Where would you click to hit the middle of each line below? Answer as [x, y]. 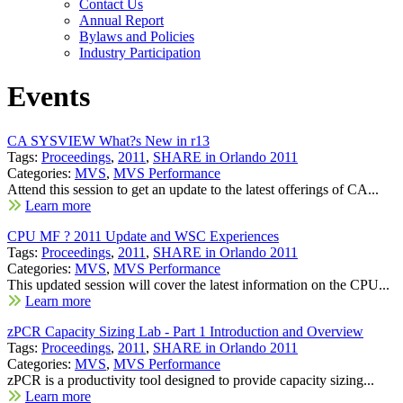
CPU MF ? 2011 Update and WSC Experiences [143, 236]
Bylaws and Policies [137, 36]
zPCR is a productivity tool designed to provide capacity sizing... [191, 380]
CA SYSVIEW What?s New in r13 [108, 140]
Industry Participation [140, 53]
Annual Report [121, 20]
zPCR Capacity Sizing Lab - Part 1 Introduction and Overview [185, 331]
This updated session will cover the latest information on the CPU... [198, 284]
